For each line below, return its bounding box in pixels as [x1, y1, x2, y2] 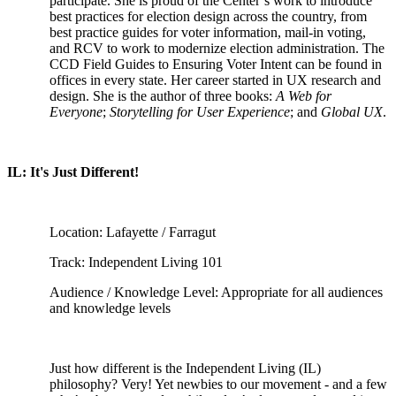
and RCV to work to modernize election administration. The [49, 41, 385, 56]
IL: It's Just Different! [7, 164, 139, 179]
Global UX [321, 104, 383, 119]
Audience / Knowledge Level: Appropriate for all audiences [49, 285, 383, 300]
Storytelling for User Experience [110, 104, 290, 119]
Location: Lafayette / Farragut [49, 225, 216, 240]
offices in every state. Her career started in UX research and [49, 72, 381, 88]
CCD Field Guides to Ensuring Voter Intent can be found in [49, 57, 382, 72]
